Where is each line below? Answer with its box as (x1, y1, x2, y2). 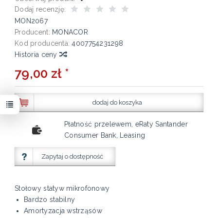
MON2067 (15, 17, 48, 25)
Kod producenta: (15, 39, 70, 48)
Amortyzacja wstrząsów (24, 207, 102, 215)
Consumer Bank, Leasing (64, 131, 145, 140)
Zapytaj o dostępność (41, 153, 103, 161)
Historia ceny (15, 51, 59, 59)
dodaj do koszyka (92, 99, 142, 107)
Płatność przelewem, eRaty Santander (64, 120, 188, 128)
